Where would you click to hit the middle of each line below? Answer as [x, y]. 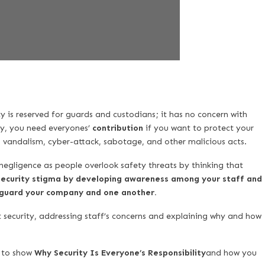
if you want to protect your [198, 128]
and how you [231, 253]
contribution [117, 128]
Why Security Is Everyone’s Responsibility [120, 253]
